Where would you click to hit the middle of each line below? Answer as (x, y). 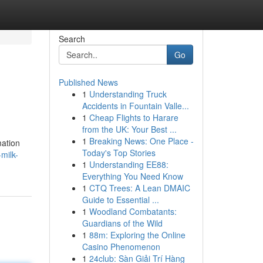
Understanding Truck (128, 94)
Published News (88, 82)
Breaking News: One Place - (141, 141)
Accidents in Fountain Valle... (135, 106)
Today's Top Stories (119, 153)
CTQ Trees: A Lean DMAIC (139, 188)
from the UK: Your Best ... (129, 129)
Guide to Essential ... (120, 200)
